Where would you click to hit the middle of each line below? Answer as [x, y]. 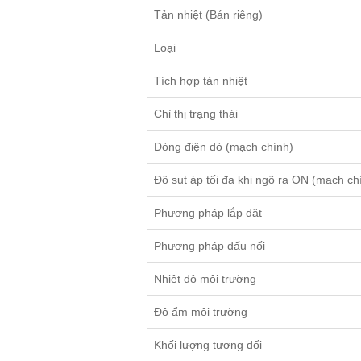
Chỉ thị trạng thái [196, 114]
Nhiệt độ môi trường [205, 279]
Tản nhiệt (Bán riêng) [208, 15]
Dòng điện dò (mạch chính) [224, 147]
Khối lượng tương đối [208, 345]
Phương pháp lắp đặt [208, 213]
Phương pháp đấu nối [210, 246]
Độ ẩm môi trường [201, 312]
